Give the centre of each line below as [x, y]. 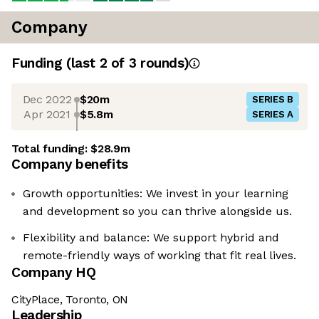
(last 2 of [97, 63]
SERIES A [273, 115]
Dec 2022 [47, 99]
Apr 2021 [47, 114]
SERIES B [273, 100]
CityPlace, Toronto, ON [70, 300]
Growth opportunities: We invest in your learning [156, 194]
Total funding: [51, 149]
